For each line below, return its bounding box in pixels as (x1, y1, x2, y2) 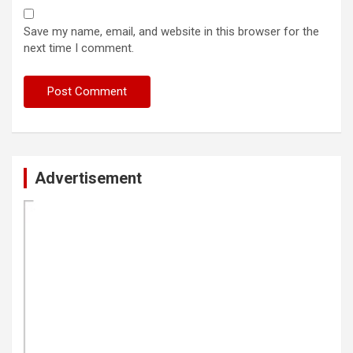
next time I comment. (24, 41, 134, 56)
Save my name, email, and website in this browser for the (24, 24, 319, 39)
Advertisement (35, 169, 142, 188)
